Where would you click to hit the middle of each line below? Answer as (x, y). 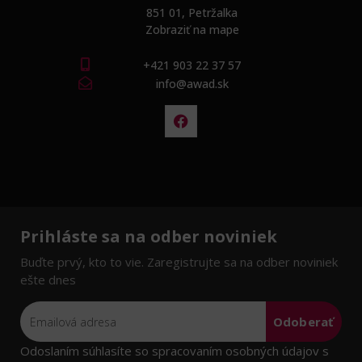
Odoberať (303, 322)
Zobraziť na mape (192, 29)
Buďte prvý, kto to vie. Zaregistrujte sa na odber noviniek (179, 262)
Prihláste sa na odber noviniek (149, 236)
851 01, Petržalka (192, 13)
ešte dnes (48, 280)
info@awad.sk (192, 84)
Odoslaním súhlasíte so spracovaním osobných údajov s (175, 351)
